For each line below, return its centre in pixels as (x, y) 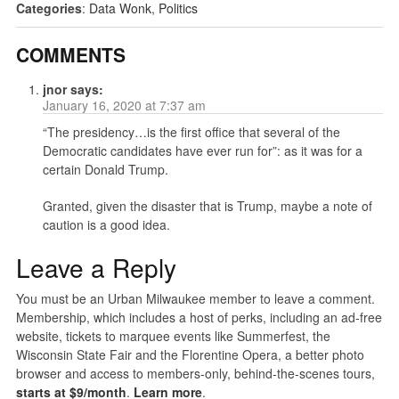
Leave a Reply (96, 268)
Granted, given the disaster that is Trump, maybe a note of (207, 206)
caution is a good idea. (106, 225)
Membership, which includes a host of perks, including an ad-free (199, 318)
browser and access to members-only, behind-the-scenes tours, (195, 374)
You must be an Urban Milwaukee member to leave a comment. (195, 299)
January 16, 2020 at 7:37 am (124, 106)
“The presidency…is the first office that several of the (191, 132)
